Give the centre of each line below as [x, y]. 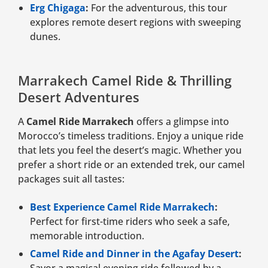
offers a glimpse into [182, 121]
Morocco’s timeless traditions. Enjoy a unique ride [131, 135]
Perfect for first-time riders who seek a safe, [130, 221]
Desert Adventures [79, 97]
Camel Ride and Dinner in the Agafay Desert [134, 253]
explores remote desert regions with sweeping [135, 22]
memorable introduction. [87, 235]
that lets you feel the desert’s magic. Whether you [130, 150]
